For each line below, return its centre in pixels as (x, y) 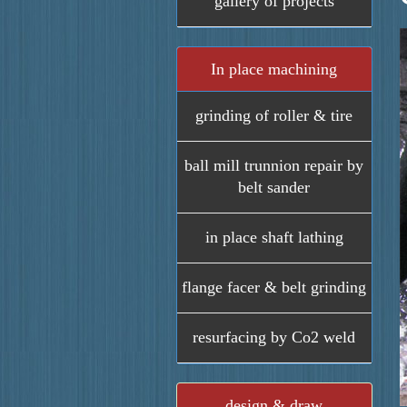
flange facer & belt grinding (274, 287)
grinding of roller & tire (274, 115)
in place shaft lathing (274, 237)
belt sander (274, 187)
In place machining (274, 69)
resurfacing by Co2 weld (274, 337)
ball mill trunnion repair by (274, 165)
